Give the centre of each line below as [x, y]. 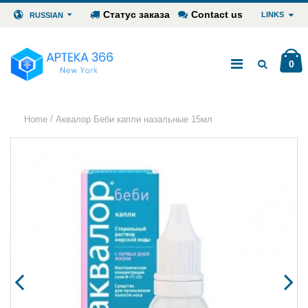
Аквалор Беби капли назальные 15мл [134, 119]
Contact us [217, 14]
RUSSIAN [47, 15]
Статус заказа [136, 14]
